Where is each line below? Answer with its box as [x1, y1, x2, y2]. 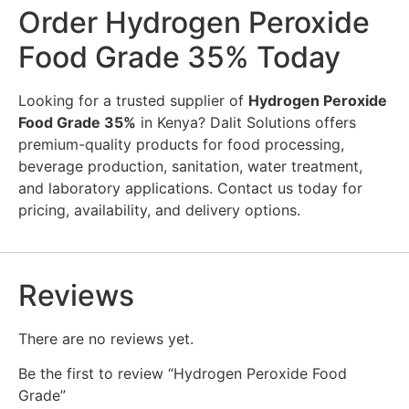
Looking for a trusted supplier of [18, 91, 248, 110]
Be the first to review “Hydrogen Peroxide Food [18, 364, 347, 383]
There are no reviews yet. [18, 329, 194, 348]
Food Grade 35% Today [18, 39, 341, 76]
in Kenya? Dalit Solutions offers [136, 113, 356, 132]
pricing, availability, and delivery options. [18, 201, 300, 220]
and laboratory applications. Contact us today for [18, 179, 362, 198]
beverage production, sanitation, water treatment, [18, 157, 362, 176]
